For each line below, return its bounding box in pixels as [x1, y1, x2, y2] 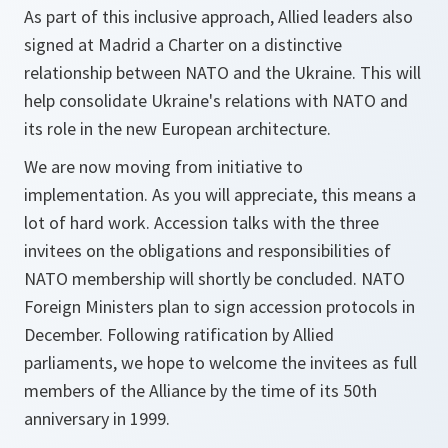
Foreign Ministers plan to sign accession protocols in [24, 295, 415, 318]
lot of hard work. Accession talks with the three [24, 211, 379, 234]
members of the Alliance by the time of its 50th [24, 379, 377, 402]
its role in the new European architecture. [24, 117, 331, 140]
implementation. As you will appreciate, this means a [24, 183, 416, 206]
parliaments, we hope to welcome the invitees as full [24, 351, 417, 374]
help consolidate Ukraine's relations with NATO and [24, 89, 408, 112]
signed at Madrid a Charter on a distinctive [24, 33, 342, 56]
